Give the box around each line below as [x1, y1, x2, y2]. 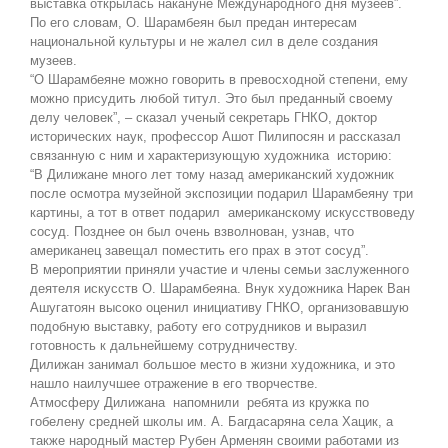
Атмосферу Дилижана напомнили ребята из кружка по [30, 395, 369, 411]
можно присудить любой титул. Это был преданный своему [30, 91, 393, 107]
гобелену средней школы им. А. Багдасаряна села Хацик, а [30, 414, 393, 430]
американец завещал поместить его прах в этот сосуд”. [30, 243, 369, 259]
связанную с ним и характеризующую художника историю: [30, 148, 392, 164]
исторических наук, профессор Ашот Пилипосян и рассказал [30, 129, 401, 145]
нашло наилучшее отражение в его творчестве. [30, 376, 318, 392]
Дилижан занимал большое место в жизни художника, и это [30, 357, 395, 373]
